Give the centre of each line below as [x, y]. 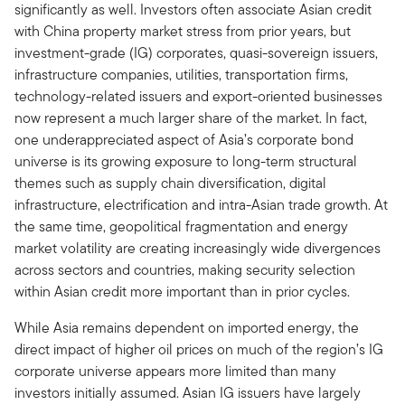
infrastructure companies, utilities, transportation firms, [181, 74]
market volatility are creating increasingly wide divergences [198, 248]
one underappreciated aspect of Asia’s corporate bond [184, 139]
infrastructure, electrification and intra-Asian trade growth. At [201, 204]
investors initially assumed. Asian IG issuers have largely [188, 392]
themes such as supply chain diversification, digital [170, 183]
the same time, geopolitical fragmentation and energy [181, 226]
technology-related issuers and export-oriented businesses [198, 96]
